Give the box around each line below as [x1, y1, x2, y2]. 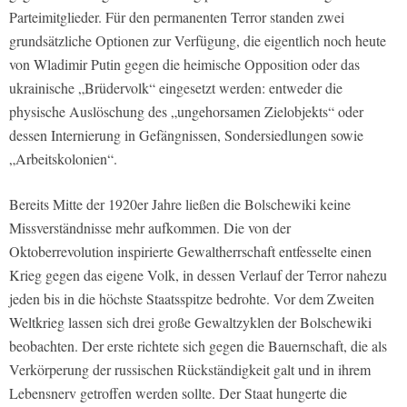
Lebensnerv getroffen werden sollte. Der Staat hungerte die [9, 382, 347, 402]
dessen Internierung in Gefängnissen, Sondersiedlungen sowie [9, 124, 363, 144]
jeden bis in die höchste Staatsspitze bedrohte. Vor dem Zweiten [9, 288, 374, 308]
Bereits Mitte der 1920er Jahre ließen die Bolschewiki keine [9, 194, 351, 213]
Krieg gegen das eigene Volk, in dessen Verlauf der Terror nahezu [9, 264, 387, 284]
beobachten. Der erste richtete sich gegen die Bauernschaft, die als [9, 335, 387, 355]
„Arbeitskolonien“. [9, 148, 117, 168]
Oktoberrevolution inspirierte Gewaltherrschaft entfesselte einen [9, 241, 372, 261]
